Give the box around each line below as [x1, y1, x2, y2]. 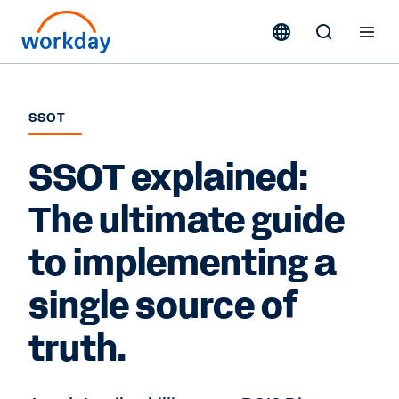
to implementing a [28, 239, 337, 289]
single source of [28, 281, 298, 331]
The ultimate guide [28, 196, 345, 246]
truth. [28, 324, 126, 374]
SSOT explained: [28, 153, 308, 203]
